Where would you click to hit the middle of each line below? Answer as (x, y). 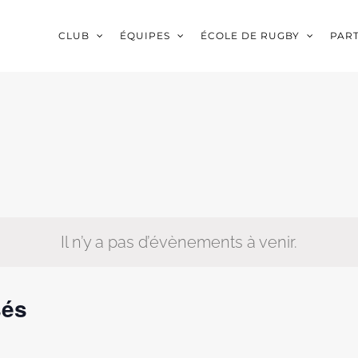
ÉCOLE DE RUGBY (250, 36)
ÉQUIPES (145, 36)
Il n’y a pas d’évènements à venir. (179, 242)
